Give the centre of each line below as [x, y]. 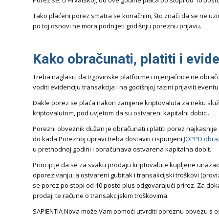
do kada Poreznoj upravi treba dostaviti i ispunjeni [108, 139]
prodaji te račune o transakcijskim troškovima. [101, 196]
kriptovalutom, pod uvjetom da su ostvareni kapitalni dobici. [121, 113]
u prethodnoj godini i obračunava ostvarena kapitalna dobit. [122, 149]
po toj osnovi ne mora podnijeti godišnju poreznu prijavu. [117, 26]
